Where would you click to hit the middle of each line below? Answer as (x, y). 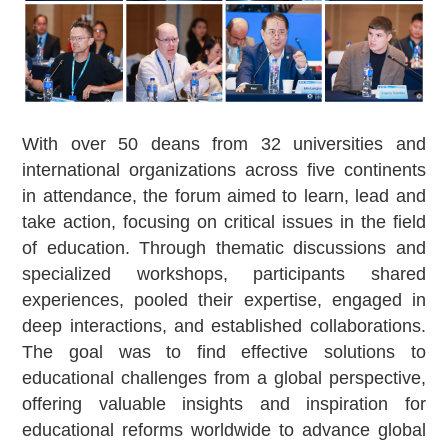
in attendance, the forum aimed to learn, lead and (224, 196)
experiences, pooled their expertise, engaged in (224, 300)
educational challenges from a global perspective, (224, 378)
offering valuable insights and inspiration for (224, 404)
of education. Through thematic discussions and (224, 248)
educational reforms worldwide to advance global (224, 430)
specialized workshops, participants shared (224, 274)
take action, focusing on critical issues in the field (224, 222)
